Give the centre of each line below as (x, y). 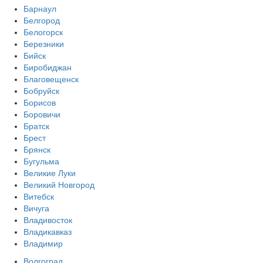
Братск (36, 126)
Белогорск (43, 32)
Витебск (39, 196)
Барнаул (40, 9)
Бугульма (41, 161)
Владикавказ (48, 232)
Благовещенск (51, 79)
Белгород (42, 20)
